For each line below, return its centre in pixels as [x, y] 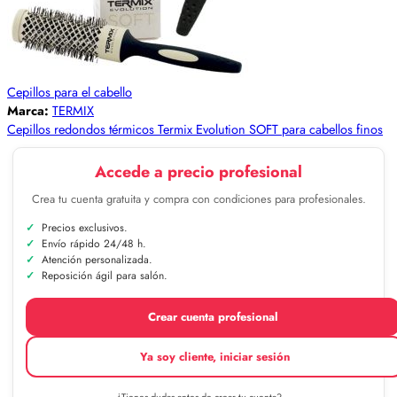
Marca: [30, 110]
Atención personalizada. [97, 259]
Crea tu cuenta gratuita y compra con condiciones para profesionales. [198, 198]
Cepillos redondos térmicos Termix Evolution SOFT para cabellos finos [195, 128]
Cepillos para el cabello [70, 91]
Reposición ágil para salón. [105, 275]
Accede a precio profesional [198, 171]
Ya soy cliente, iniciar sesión [214, 356]
